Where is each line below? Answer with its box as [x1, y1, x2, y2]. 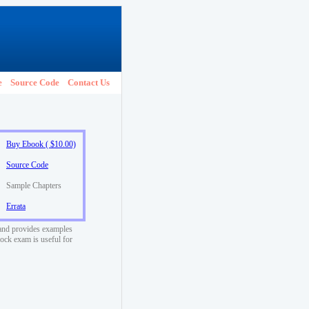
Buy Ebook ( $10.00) [6, 139, 76, 149]
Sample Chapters [6, 181, 61, 190]
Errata [6, 201, 26, 211]
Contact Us [68, 77, 110, 88]
